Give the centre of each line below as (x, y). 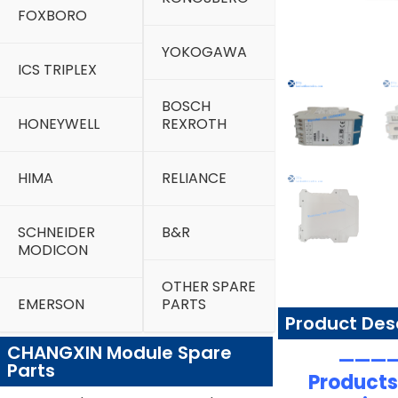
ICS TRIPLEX (57, 70)
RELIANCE (194, 178)
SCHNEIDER (56, 232)
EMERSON (51, 304)
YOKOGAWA (204, 52)
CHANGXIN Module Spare (119, 353)
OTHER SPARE (208, 287)
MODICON (53, 250)
